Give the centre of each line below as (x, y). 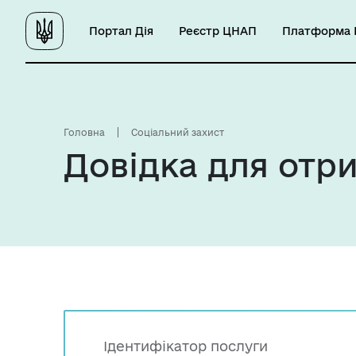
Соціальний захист (178, 132)
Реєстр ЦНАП (218, 31)
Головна (84, 132)
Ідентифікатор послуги (186, 346)
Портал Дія (121, 31)
